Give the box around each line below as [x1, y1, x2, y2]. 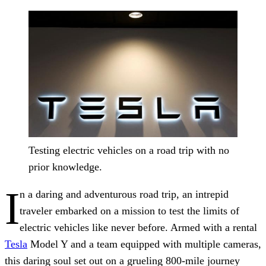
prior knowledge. [28, 161, 102, 173]
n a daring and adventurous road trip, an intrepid [20, 188, 229, 201]
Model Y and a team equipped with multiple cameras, [27, 238, 261, 251]
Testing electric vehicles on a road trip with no [28, 144, 229, 157]
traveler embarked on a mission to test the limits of [20, 205, 239, 217]
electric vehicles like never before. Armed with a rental [20, 221, 257, 234]
